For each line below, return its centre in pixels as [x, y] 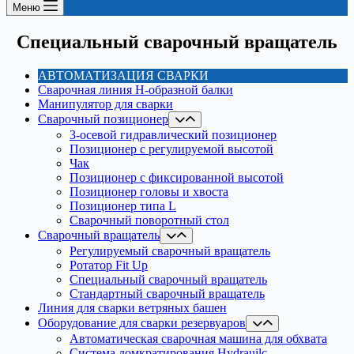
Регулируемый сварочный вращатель [170, 250]
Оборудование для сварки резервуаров [142, 322]
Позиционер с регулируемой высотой [171, 149]
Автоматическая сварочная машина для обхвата [198, 338]
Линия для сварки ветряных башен [132, 307]
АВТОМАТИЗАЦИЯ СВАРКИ [123, 75]
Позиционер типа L [123, 205]
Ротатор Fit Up [109, 265]
